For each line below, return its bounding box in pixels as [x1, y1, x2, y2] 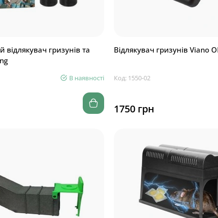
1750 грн [114, 102, 154, 115]
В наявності [69, 73, 104, 82]
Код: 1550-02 [114, 73, 150, 82]
